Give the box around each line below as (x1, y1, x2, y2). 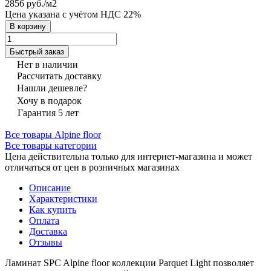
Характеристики (29, 193, 97, 204)
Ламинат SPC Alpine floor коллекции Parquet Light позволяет (5, 257, 254, 268)
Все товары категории (5, 140, 97, 151)
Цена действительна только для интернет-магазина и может (5, 151, 252, 162)
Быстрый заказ (10, 47, 64, 56)
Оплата (29, 215, 59, 226)
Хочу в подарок (17, 95, 82, 106)
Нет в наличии (17, 59, 78, 70)
